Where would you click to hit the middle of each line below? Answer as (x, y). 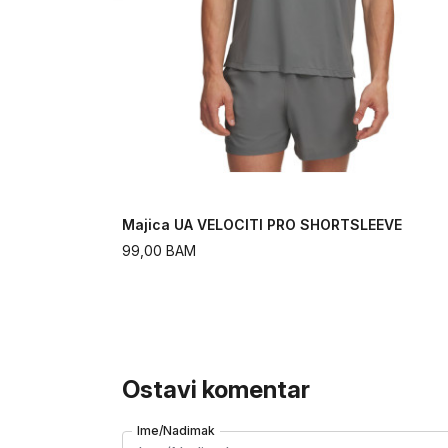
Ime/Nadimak (176, 431)
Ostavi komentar (216, 390)
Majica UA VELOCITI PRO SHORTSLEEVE (262, 225)
